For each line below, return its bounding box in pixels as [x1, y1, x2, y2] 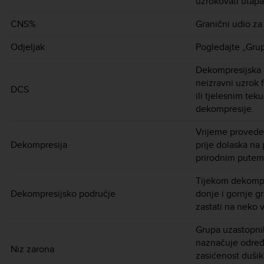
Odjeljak [11, 39, 45, 54]
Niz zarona [11, 242, 54, 256]
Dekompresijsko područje [11, 186, 115, 200]
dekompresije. [196, 101, 254, 115]
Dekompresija [11, 137, 67, 151]
